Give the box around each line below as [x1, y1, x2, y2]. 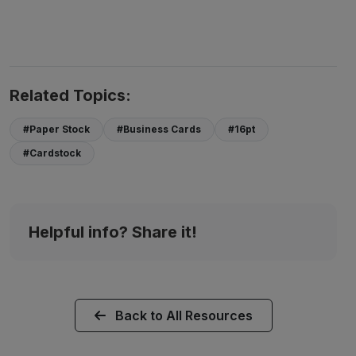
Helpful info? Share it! [29, 222, 197, 242]
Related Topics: [10, 86, 131, 105]
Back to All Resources [111, 308, 253, 323]
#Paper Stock [23, 123, 90, 135]
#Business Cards [117, 123, 201, 135]
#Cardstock [23, 147, 81, 159]
